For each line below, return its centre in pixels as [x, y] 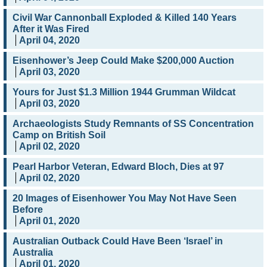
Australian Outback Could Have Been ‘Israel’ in [118, 241]
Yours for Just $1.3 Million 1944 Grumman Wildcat [124, 92]
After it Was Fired [51, 29]
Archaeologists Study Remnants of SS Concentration [133, 124]
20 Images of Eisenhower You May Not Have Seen [125, 198]
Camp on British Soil [59, 135]
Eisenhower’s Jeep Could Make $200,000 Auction [123, 61]
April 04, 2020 [49, 41]
